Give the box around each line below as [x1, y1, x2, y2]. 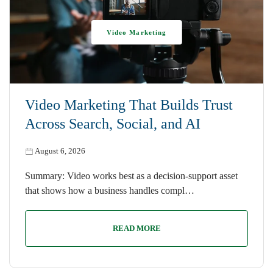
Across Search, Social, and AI [25, 116, 200, 132]
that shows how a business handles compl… [25, 185, 194, 196]
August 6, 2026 [35, 146, 85, 156]
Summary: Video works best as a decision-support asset [25, 171, 238, 182]
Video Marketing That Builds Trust [25, 97, 233, 113]
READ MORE [112, 224, 161, 233]
